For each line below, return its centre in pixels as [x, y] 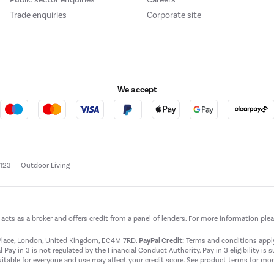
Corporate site [174, 15]
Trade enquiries [38, 15]
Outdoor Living [45, 165]
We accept [137, 89]
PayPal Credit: [161, 241]
